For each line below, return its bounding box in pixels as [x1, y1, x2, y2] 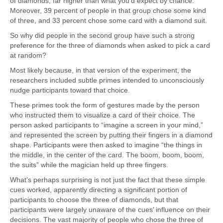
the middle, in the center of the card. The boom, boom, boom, [10, 150, 204, 159]
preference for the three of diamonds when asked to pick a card [10, 41, 210, 49]
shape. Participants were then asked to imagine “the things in [10, 140, 202, 149]
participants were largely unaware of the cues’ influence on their [10, 205, 210, 214]
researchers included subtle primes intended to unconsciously [10, 76, 204, 84]
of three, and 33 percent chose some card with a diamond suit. [10, 16, 207, 24]
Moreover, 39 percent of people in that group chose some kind [10, 6, 206, 14]
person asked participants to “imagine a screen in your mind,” [10, 120, 203, 129]
